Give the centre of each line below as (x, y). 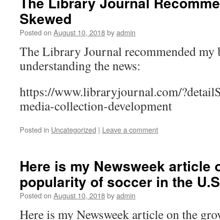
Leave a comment (130, 129)
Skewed (46, 18)
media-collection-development (96, 106)
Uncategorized (74, 129)
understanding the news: (80, 65)
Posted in (34, 129)
